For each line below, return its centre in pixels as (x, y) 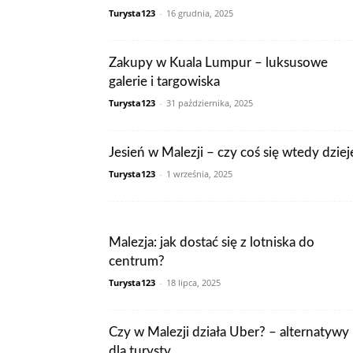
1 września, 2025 (199, 174)
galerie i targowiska (164, 82)
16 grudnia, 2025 (200, 13)
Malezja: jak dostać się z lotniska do (212, 242)
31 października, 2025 (210, 103)
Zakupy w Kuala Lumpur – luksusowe (218, 63)
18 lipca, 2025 (193, 282)
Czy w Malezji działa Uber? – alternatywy (229, 332)
